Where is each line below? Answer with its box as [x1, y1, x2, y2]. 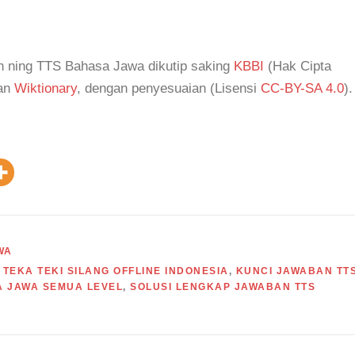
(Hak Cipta [264, 59, 331, 74]
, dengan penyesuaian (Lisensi [77, 81, 261, 96]
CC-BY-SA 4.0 [261, 81, 344, 96]
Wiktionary [14, 81, 77, 96]
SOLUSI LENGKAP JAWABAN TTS [130, 281, 315, 292]
